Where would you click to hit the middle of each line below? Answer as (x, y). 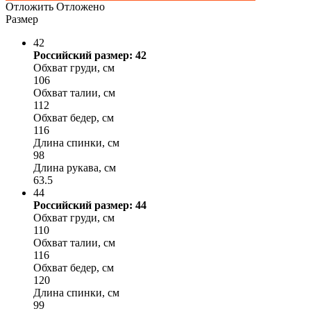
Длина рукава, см (75, 167)
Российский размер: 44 (90, 205)
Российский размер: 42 (90, 55)
